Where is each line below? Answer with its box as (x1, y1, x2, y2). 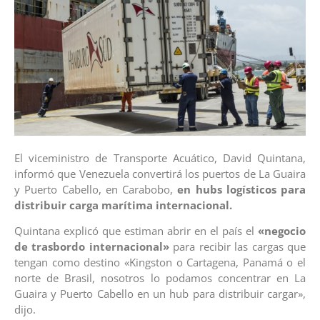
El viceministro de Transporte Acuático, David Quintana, (14, 150, 306, 165)
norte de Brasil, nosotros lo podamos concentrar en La (14, 271, 306, 286)
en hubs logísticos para (173, 181, 306, 196)
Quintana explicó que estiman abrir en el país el (14, 224, 258, 239)
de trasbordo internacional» (14, 239, 169, 254)
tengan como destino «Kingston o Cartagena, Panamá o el (14, 255, 306, 270)
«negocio (258, 224, 306, 239)
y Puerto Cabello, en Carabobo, (14, 181, 173, 196)
